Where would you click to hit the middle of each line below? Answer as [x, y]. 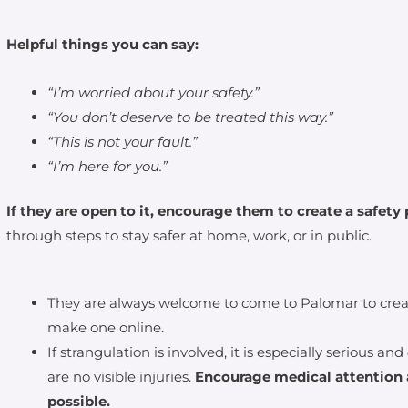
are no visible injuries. [122, 376]
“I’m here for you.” [108, 166]
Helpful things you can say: [105, 44]
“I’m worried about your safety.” [154, 92]
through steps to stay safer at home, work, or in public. [189, 236]
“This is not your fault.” [123, 141]
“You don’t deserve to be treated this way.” [191, 117]
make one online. [106, 327]
